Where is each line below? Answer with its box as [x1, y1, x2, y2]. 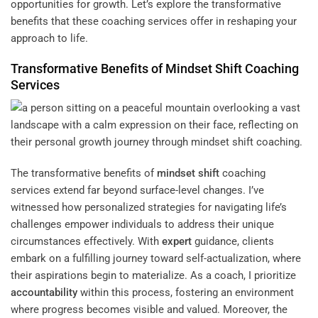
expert [162, 234, 192, 248]
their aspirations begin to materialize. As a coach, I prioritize [11, 268, 296, 282]
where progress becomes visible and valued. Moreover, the [11, 302, 287, 316]
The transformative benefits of [11, 166, 157, 180]
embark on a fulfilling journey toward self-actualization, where [11, 251, 301, 265]
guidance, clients [192, 234, 274, 248]
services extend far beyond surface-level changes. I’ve [11, 183, 264, 197]
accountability [11, 285, 77, 299]
